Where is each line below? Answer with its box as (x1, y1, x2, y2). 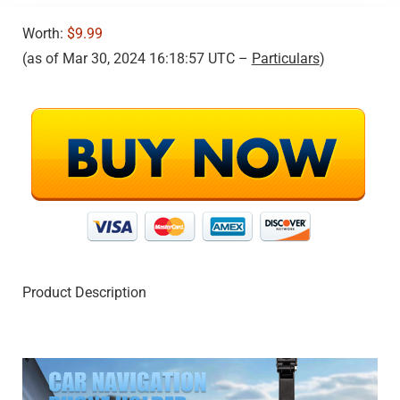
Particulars (251, 49, 320, 67)
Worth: (21, 24, 67, 42)
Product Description (21, 283, 146, 301)
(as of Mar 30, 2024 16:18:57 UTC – (21, 49, 252, 67)
